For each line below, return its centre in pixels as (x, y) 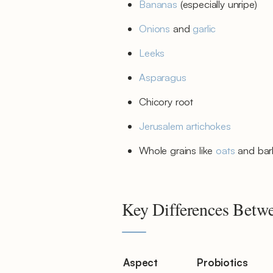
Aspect (141, 262)
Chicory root (166, 101)
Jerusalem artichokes (185, 126)
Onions (155, 28)
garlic (204, 28)
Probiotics (222, 262)
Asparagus (163, 77)
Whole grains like (178, 150)
